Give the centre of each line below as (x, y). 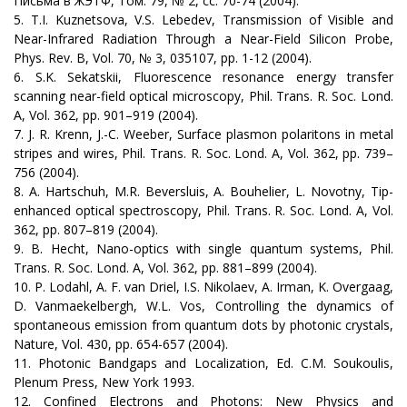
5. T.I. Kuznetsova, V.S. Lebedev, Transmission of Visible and (203, 19)
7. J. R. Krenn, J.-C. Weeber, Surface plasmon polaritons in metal (203, 134)
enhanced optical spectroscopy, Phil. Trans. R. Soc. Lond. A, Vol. (203, 210)
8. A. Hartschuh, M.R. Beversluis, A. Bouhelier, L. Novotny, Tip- (203, 191)
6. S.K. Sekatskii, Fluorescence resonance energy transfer (203, 76)
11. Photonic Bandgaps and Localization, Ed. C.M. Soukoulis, (203, 362)
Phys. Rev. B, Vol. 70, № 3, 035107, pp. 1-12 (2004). (163, 57)
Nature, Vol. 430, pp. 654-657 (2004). (121, 343)
